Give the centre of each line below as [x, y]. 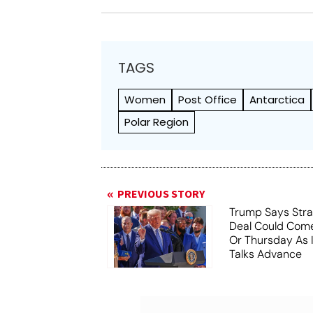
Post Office [208, 100]
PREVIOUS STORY [161, 195]
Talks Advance [266, 254]
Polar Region [157, 122]
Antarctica [277, 100]
